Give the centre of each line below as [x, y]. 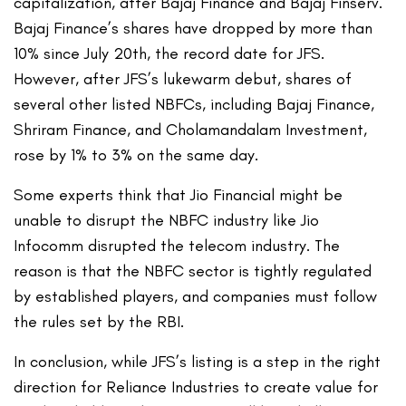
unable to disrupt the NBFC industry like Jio [167, 220]
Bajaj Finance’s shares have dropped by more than [193, 28]
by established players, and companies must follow [196, 296]
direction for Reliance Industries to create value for [196, 387]
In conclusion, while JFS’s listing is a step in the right [198, 361]
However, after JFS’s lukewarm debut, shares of [183, 78]
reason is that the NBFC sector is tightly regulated [193, 271]
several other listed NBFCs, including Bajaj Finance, [194, 104]
